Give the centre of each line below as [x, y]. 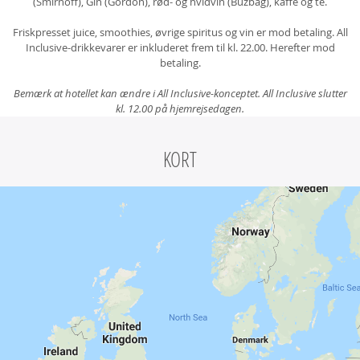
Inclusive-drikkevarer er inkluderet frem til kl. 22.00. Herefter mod [180, 48]
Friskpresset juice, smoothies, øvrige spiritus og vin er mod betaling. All [180, 33]
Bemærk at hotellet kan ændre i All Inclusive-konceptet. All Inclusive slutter [180, 94]
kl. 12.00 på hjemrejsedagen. [180, 109]
